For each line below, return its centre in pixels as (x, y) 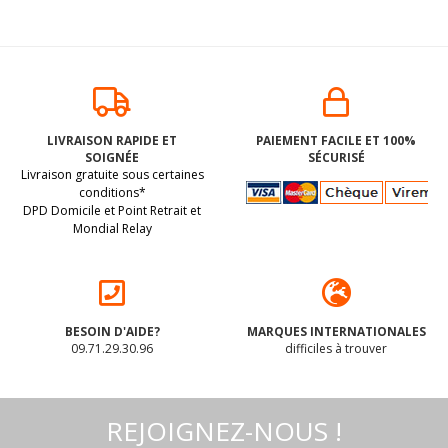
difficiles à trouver (336, 348)
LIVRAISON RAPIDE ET (112, 140)
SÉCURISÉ (336, 157)
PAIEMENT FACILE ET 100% (336, 140)
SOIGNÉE (112, 157)
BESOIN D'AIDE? (112, 331)
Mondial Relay (112, 228)
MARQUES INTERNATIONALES (336, 331)
